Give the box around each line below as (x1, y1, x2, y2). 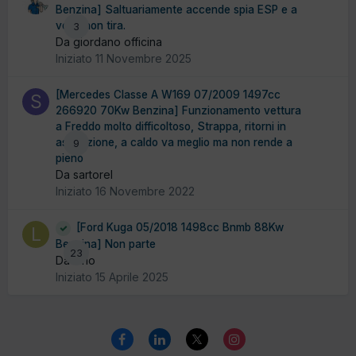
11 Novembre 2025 (95, 52, 192, 66)
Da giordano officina (56, 35, 162, 49)
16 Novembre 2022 (95, 184, 195, 199)
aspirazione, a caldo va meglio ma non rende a (56, 136, 292, 149)
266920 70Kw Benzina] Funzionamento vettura (56, 104, 301, 118)
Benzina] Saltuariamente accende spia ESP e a (56, 3, 297, 17)
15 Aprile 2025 (95, 269, 168, 284)
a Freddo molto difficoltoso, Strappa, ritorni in (56, 120, 286, 133)
